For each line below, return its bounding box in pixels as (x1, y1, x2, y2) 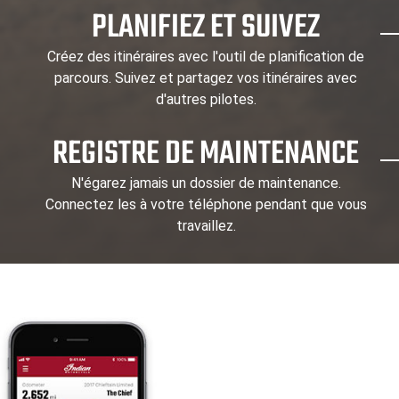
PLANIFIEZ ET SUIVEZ (92, 3, 321, 54)
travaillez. (175, 217, 236, 235)
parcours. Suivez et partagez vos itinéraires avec (54, 69, 358, 87)
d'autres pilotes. (155, 91, 256, 109)
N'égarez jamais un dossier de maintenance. (70, 175, 341, 192)
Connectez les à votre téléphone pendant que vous (45, 196, 367, 214)
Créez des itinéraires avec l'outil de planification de (47, 48, 365, 66)
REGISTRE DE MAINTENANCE (53, 129, 360, 181)
